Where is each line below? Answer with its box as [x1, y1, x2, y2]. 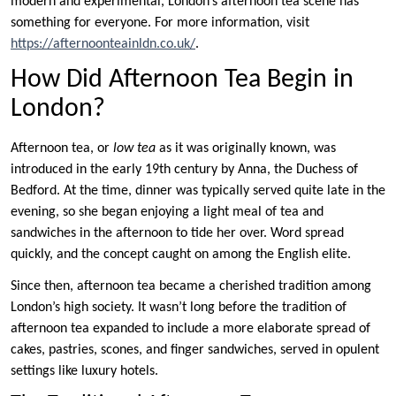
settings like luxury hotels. [11, 363, 158, 378]
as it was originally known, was [156, 141, 336, 156]
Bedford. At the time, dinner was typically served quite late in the [11, 183, 385, 198]
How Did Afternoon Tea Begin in [11, 65, 354, 94]
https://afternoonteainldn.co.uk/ [11, 36, 195, 51]
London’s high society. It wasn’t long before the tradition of [11, 300, 346, 315]
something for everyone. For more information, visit [11, 15, 309, 30]
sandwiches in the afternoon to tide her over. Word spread [11, 225, 344, 240]
